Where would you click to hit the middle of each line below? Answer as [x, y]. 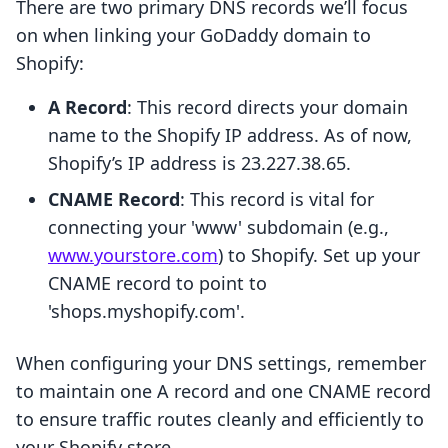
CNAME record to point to [157, 283]
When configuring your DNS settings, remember [221, 363]
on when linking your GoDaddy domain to [193, 35]
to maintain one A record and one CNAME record [223, 391]
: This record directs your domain [267, 107]
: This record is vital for [277, 199]
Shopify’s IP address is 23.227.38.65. [199, 163]
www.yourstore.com [133, 255]
